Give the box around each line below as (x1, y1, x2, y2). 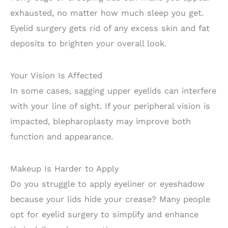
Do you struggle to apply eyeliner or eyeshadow (10, 179, 205, 189)
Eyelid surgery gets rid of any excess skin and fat (10, 23, 210, 34)
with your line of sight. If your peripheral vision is (10, 101, 210, 111)
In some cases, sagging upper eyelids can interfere (10, 86, 216, 96)
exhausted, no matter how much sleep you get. (10, 8, 204, 18)
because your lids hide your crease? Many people (10, 194, 210, 205)
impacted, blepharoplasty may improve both (10, 117, 191, 127)
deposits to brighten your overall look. (10, 39, 166, 49)
